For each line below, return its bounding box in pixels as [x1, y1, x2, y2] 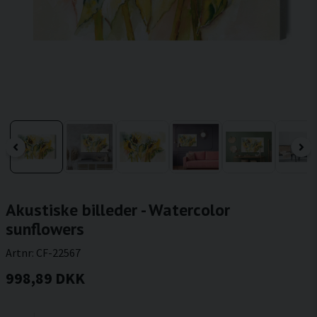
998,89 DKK [6, 268, 85, 288]
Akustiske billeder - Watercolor [6, 199, 230, 221]
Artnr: [6, 246, 36, 260]
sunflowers [6, 218, 84, 240]
